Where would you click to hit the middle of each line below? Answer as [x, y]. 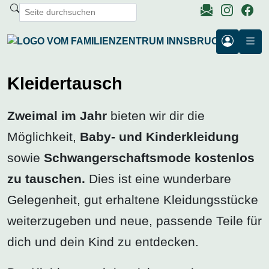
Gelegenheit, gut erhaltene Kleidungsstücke [133, 199]
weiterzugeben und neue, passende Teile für [134, 220]
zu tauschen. [46, 178]
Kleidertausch [65, 83]
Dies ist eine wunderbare [158, 178]
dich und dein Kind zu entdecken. [103, 241]
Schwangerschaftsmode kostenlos [149, 157]
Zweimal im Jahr [57, 115]
